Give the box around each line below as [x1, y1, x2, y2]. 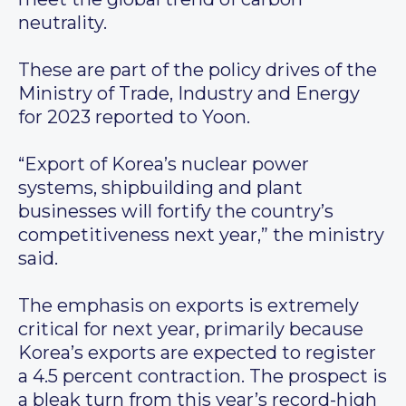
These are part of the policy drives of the [18, 59, 377, 82]
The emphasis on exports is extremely [18, 295, 359, 317]
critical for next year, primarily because [18, 318, 363, 341]
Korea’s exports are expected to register [18, 342, 376, 364]
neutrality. [18, 12, 107, 34]
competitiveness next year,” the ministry [18, 224, 384, 246]
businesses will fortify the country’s [18, 200, 333, 223]
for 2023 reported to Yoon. [18, 106, 250, 129]
